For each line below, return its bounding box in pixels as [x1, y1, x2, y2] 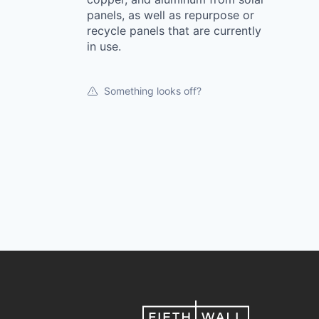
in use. [87, 39, 121, 53]
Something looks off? [104, 85, 202, 97]
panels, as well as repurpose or [87, 8, 254, 22]
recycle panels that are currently [87, 23, 261, 38]
